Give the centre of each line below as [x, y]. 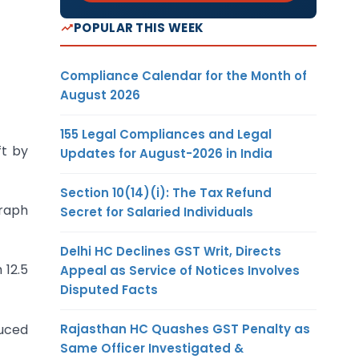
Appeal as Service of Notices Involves [180, 270]
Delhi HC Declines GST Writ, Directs [171, 251]
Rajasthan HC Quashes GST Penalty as [185, 329]
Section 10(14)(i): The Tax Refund [166, 192]
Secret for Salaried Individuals [157, 212]
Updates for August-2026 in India [166, 153]
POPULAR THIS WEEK [139, 27]
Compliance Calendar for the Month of [184, 75]
